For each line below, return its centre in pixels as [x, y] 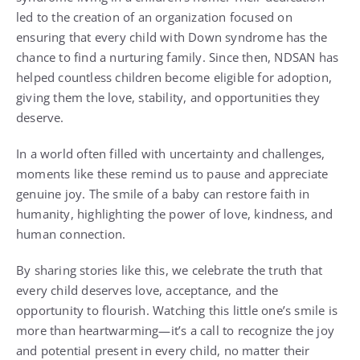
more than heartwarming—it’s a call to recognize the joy [176, 330]
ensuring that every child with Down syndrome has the [172, 37]
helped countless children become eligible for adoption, [174, 77]
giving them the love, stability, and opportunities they [168, 97]
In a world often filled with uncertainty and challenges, [171, 153]
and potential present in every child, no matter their [163, 350]
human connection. [71, 234]
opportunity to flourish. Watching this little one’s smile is [177, 310]
